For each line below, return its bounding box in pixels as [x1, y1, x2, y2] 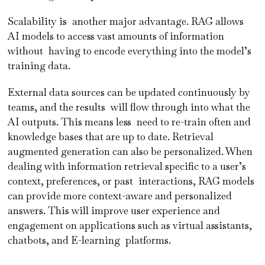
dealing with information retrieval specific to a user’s [8, 159, 247, 173]
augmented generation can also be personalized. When [8, 144, 253, 158]
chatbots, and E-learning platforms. [8, 233, 174, 247]
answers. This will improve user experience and [8, 203, 221, 217]
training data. [8, 59, 73, 72]
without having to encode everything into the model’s [8, 44, 252, 57]
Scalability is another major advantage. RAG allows [8, 14, 244, 28]
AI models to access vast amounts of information [8, 29, 225, 43]
